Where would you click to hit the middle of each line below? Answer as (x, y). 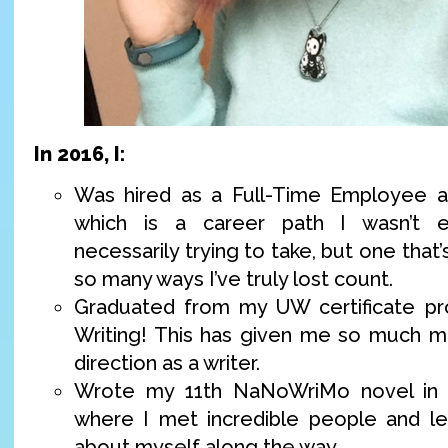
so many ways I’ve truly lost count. (233, 278)
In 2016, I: (79, 153)
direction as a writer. (167, 362)
